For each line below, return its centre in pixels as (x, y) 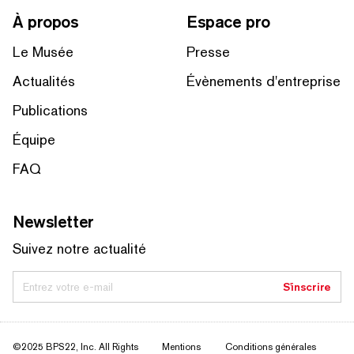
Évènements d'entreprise (264, 81)
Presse (208, 52)
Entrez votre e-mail (68, 287)
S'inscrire (307, 287)
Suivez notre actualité (79, 249)
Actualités (44, 81)
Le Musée (43, 52)
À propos (46, 22)
